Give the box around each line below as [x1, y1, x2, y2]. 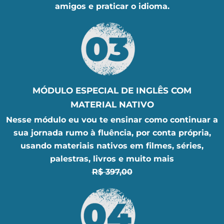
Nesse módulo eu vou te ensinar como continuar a [6, 115, 218, 125]
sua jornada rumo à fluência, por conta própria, [13, 128, 211, 138]
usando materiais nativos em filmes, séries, [20, 141, 203, 151]
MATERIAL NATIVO [70, 99, 154, 110]
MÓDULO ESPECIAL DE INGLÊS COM [32, 85, 191, 96]
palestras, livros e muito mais [50, 154, 174, 164]
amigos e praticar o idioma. [54, 1, 169, 11]
